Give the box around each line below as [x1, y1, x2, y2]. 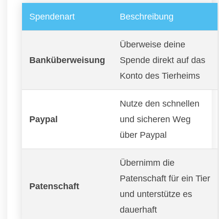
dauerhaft [120, 204, 157, 215]
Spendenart [29, 11, 75, 22]
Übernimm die [120, 157, 175, 168]
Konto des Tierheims [120, 70, 200, 81]
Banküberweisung [29, 55, 105, 65]
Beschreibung [120, 11, 174, 22]
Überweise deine [120, 39, 185, 49]
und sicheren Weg [120, 114, 191, 124]
